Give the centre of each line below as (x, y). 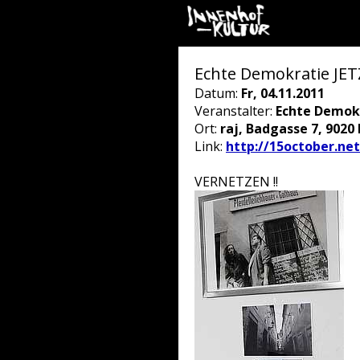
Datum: (218, 93)
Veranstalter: (235, 111)
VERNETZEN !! (236, 182)
